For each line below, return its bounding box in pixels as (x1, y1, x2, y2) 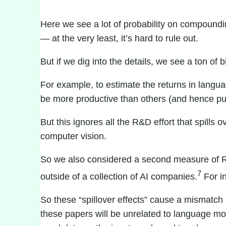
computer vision (40, 131, 104, 141)
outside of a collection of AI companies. (40, 172, 197, 182)
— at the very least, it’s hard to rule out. (40, 33, 198, 43)
